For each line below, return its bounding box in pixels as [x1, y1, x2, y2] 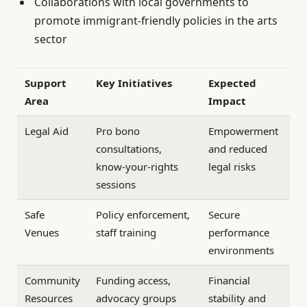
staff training [96, 225, 157, 240]
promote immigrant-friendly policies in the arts [34, 13, 278, 29]
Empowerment [208, 124, 279, 138]
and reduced [208, 142, 268, 156]
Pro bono [96, 124, 140, 138]
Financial [208, 273, 251, 288]
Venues [25, 225, 60, 240]
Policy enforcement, [96, 208, 191, 222]
